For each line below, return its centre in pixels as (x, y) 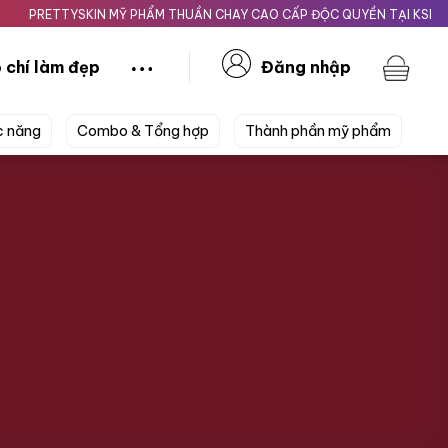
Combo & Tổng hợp (143, 131)
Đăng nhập (306, 66)
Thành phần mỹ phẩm (318, 131)
